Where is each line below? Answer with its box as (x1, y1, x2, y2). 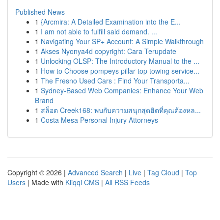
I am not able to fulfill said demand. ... (41, 27, 157, 36)
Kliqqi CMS (65, 177, 99, 187)
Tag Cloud (147, 167, 179, 177)
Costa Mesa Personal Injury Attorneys (41, 115, 158, 125)
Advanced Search (68, 167, 123, 177)
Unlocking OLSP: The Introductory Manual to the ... (41, 56, 199, 66)
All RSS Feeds (105, 177, 150, 187)
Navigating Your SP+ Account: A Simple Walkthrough (41, 36, 204, 46)
